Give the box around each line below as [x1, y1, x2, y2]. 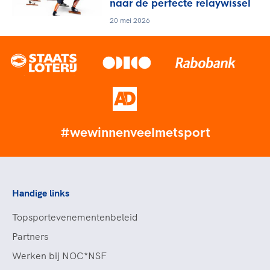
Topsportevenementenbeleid [12, 211, 138, 223]
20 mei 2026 [110, 16, 150, 25]
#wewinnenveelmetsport [60, 125, 210, 140]
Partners [12, 230, 48, 242]
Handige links [12, 187, 69, 199]
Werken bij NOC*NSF [12, 250, 107, 262]
